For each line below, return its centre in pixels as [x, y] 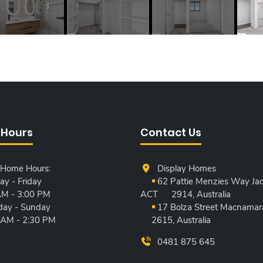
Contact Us [171, 132]
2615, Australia [181, 220]
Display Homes [186, 168]
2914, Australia [201, 194]
